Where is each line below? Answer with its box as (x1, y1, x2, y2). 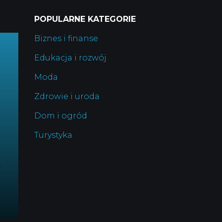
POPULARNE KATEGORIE (34, 14, 136, 24)
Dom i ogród (34, 111, 87, 121)
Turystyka (34, 130, 72, 140)
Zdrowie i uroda (34, 92, 100, 102)
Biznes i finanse (34, 34, 98, 44)
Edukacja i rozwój (34, 53, 107, 63)
